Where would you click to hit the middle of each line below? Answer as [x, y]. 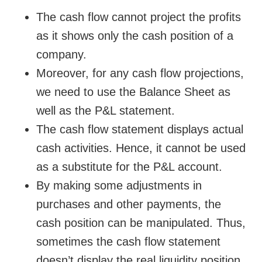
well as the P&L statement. [106, 111]
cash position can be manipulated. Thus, [141, 223]
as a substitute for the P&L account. [130, 167]
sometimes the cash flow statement [129, 242]
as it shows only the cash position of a [135, 36]
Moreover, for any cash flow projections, [140, 73]
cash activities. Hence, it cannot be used [141, 148]
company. [62, 55]
